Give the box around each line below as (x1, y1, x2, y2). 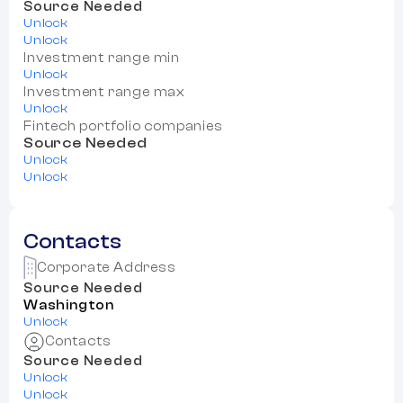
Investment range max (23, 85, 185, 101)
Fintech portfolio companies (23, 119, 223, 135)
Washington (23, 297, 114, 313)
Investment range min (23, 50, 180, 67)
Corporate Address (37, 259, 176, 275)
